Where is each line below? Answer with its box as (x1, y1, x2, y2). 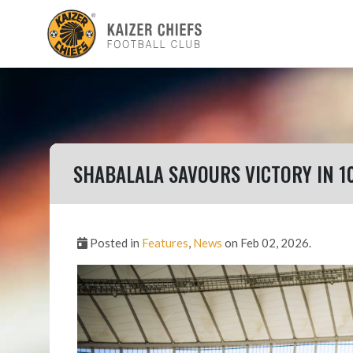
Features (142, 236, 188, 250)
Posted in (87, 236, 142, 250)
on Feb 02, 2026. (222, 236, 311, 250)
